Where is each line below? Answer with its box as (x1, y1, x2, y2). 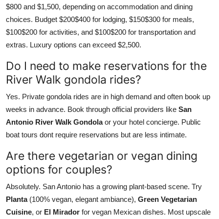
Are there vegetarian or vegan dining (6, 148, 197, 163)
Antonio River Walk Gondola (6, 117, 103, 126)
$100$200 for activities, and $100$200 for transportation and (6, 27, 196, 36)
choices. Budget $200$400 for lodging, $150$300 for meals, (6, 15, 194, 23)
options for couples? (6, 162, 112, 176)
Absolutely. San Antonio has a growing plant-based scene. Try (6, 182, 202, 191)
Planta (6, 195, 27, 203)
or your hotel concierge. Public (103, 117, 201, 126)
